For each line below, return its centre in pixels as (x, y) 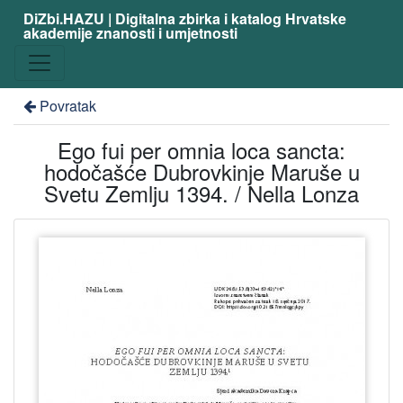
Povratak (67, 106)
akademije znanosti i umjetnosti (130, 33)
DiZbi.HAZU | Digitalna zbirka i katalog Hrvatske (184, 18)
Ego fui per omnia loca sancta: (201, 150)
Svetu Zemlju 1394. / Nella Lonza (201, 193)
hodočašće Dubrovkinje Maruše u (201, 171)
